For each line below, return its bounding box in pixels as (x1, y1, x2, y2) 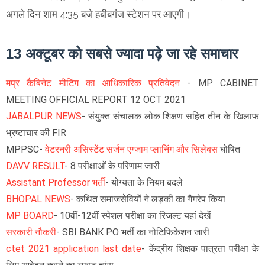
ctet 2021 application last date (6, 243, 142, 254)
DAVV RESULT (6, 160, 64, 172)
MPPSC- (6, 143, 45, 155)
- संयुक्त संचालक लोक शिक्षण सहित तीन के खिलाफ (81, 110, 260, 122)
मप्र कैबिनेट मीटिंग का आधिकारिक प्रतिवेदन (6, 77, 180, 89)
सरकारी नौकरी (6, 226, 56, 238)
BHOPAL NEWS (6, 193, 70, 205)
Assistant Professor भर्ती (6, 176, 105, 188)
